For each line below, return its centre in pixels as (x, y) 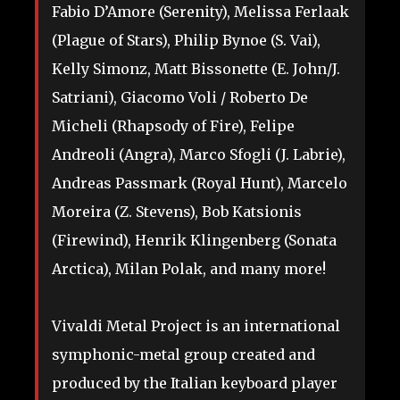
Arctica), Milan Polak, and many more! (189, 269)
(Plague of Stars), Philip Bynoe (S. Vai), (186, 41)
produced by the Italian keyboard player (195, 383)
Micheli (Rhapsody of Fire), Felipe (173, 126)
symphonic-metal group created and (183, 355)
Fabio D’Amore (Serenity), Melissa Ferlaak (200, 12)
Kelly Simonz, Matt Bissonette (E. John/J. (196, 69)
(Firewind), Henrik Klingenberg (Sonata (194, 241)
